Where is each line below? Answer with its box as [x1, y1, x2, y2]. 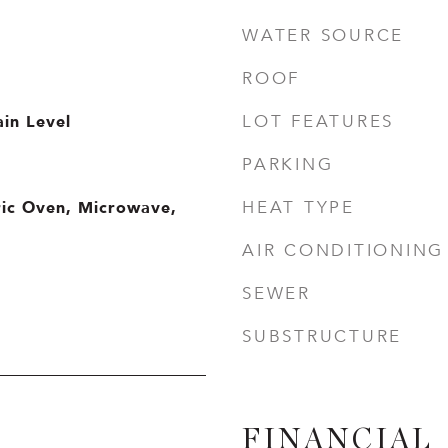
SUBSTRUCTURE [242, 326, 402, 347]
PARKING [242, 154, 334, 175]
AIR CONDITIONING [242, 240, 444, 261]
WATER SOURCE [242, 25, 404, 46]
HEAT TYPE [242, 197, 355, 218]
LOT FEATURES [242, 111, 394, 132]
